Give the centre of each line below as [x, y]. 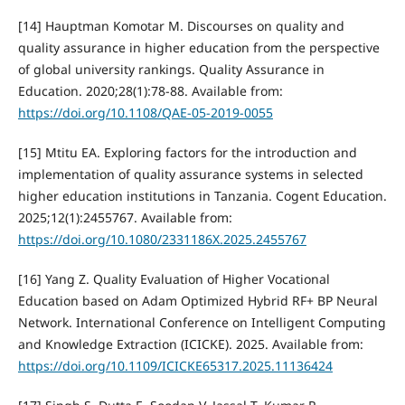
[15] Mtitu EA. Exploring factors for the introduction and [187, 153]
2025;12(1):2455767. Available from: [125, 218]
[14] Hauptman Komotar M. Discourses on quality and [181, 26]
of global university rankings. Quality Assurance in [171, 70]
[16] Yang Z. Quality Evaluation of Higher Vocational [174, 279]
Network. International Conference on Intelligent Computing [202, 323]
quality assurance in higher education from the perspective [198, 48]
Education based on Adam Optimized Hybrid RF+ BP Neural [198, 301]
